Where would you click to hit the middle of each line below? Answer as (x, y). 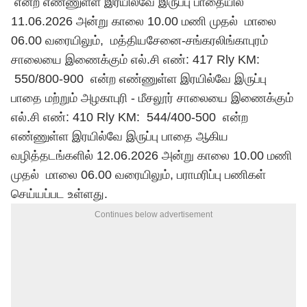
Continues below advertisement (153, 214)
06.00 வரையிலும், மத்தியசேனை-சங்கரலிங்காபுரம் (139, 40)
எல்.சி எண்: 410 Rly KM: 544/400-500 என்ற (130, 117)
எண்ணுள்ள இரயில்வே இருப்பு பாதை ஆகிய (120, 136)
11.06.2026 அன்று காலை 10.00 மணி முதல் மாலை (144, 21)
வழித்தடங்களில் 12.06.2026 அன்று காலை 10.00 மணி (151, 156)
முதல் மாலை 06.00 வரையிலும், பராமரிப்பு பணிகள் (138, 175)
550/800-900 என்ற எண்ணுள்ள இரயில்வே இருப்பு (139, 79)
